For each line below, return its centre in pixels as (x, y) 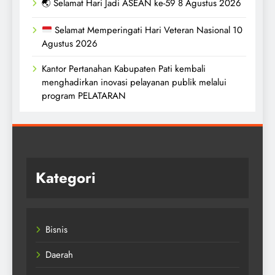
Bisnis (56, 229)
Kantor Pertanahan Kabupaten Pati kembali (124, 68)
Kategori (66, 177)
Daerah (59, 254)
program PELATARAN (84, 95)
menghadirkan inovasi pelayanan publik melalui (134, 82)
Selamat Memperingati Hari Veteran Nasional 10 (148, 30)
